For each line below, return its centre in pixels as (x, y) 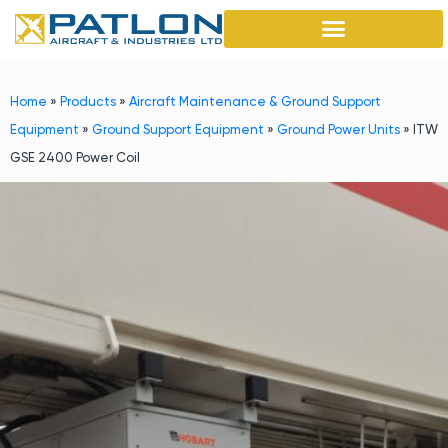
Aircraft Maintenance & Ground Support (255, 101)
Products (88, 101)
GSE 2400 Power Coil (75, 157)
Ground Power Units (338, 129)
